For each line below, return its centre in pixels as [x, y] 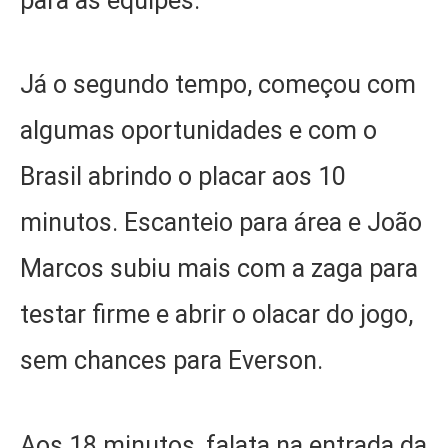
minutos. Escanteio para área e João [221, 223]
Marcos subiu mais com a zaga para [219, 269]
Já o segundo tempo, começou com [218, 85]
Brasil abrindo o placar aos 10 [183, 177]
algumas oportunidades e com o [198, 131]
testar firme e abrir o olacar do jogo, [216, 315]
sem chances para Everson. [174, 361]
